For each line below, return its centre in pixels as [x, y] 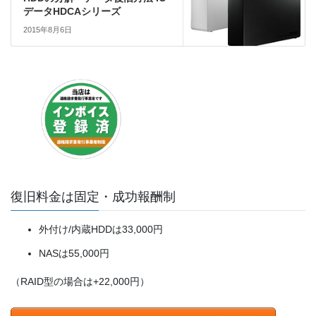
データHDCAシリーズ [72, 12]
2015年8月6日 [47, 30]
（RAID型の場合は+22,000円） [80, 281]
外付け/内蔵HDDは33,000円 [101, 229]
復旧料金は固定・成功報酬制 [93, 196]
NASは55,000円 [74, 254]
